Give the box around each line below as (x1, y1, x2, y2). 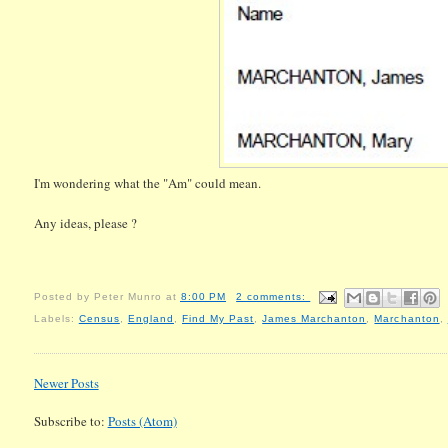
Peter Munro (93, 291, 162, 303)
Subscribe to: (33, 411, 108, 430)
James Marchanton (262, 313, 367, 325)
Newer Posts (33, 373, 99, 392)
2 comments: (236, 291, 311, 303)
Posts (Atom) (107, 411, 177, 430)
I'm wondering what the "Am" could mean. (33, 174, 261, 193)
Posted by (33, 291, 94, 303)
